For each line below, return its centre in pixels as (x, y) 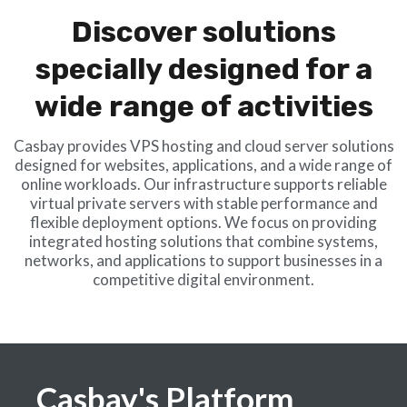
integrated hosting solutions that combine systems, (203, 241)
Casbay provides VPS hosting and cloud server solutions (203, 145)
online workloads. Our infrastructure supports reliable (203, 184)
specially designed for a (203, 69)
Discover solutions (203, 31)
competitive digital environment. (203, 279)
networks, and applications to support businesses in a (203, 260)
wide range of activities (203, 106)
